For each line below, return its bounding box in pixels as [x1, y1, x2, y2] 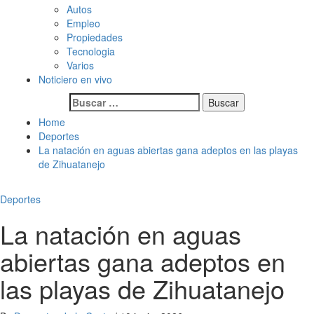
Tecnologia [67, 44, 115, 58]
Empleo [67, 16, 100, 30]
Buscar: [69, 93, 106, 107]
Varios [67, 58, 94, 72]
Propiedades [67, 30, 123, 44]
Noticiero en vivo [39, 72, 112, 86]
